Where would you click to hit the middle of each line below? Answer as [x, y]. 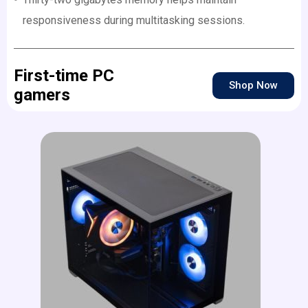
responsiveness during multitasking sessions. [133, 21]
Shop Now [253, 85]
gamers [44, 95]
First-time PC [64, 76]
